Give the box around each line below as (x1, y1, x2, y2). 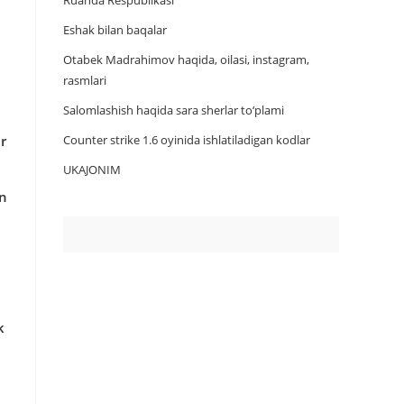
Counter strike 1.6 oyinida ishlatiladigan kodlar (63, 132, 310, 148)
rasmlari (63, 72, 106, 88)
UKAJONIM (63, 161, 121, 178)
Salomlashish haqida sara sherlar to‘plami (63, 102, 284, 118)
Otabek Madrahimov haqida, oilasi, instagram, (63, 51, 309, 68)
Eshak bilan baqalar (63, 22, 167, 38)
